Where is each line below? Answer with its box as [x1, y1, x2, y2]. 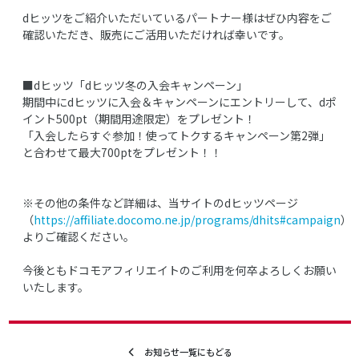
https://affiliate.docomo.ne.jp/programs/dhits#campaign [34, 211, 341, 228]
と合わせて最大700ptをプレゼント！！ [22, 143, 222, 160]
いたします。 [22, 278, 89, 295]
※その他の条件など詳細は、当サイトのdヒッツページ [22, 194, 298, 211]
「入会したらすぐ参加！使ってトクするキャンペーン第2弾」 [22, 127, 330, 143]
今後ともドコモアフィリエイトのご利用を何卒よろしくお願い [22, 261, 337, 278]
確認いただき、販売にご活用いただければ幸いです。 [22, 26, 290, 42]
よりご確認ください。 [22, 228, 135, 244]
